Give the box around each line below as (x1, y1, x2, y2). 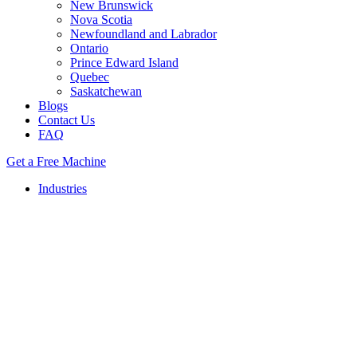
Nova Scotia (70, 13, 132, 26)
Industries (38, 182, 87, 195)
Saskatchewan (70, 84, 142, 98)
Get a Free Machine (6, 155, 106, 168)
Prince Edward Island (70, 56, 178, 69)
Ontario (70, 41, 108, 55)
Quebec (70, 70, 109, 84)
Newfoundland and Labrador (70, 27, 217, 41)
